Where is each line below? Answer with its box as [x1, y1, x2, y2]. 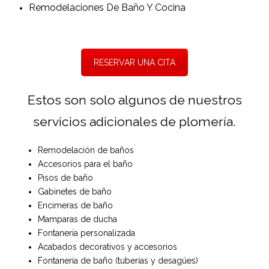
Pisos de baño [38, 173, 94, 183]
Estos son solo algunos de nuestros [27, 92, 242, 107]
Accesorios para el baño [38, 159, 133, 169]
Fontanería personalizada [38, 228, 136, 238]
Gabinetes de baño [38, 187, 112, 197]
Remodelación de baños [38, 145, 134, 156]
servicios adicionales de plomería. [33, 113, 236, 129]
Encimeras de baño [38, 201, 113, 211]
